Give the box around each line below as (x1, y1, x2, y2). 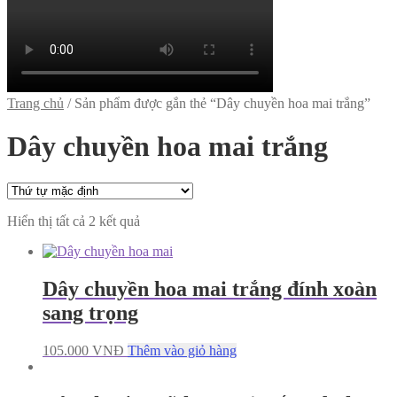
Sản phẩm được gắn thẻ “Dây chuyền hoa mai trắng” (74, 96, 370, 111)
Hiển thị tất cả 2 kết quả (7, 213, 140, 229)
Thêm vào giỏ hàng (128, 342, 237, 358)
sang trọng (43, 300, 138, 324)
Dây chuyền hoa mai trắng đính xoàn (43, 276, 377, 300)
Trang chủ (7, 96, 64, 111)
